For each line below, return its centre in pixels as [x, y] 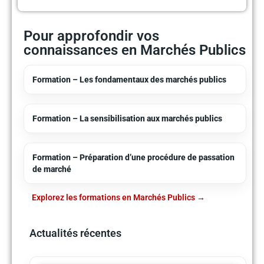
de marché [52, 169]
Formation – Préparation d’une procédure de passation [133, 157]
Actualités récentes [75, 233]
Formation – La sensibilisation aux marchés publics [127, 118]
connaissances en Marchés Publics [135, 50]
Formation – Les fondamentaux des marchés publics [129, 79]
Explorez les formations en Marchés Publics [113, 197]
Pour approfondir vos [91, 36]
